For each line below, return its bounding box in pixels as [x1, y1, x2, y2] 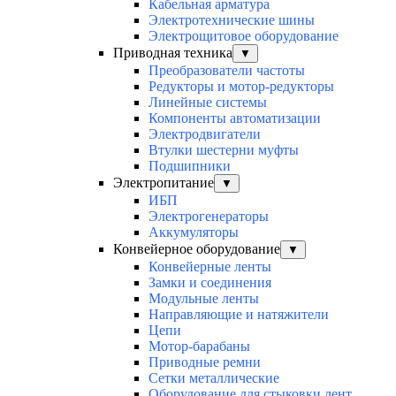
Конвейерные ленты [148, 259, 271, 275]
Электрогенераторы [148, 209, 269, 225]
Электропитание [113, 175, 214, 191]
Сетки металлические [148, 370, 279, 386]
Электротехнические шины [148, 12, 315, 28]
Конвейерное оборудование [113, 241, 280, 257]
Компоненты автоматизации [148, 110, 321, 126]
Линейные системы [148, 95, 267, 110]
